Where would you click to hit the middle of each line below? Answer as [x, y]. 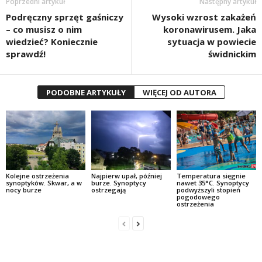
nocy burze [24, 190]
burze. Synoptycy [118, 183]
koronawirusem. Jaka [210, 30]
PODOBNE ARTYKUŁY [86, 93]
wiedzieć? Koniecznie [52, 42]
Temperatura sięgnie [211, 176]
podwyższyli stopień [208, 190]
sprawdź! [26, 54]
